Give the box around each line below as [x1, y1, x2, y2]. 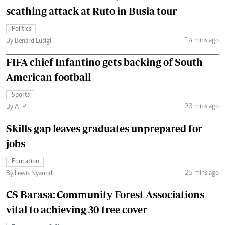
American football [6, 71, 91, 83]
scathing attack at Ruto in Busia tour [6, 5, 177, 17]
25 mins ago [184, 169, 219, 177]
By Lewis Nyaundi [6, 170, 54, 177]
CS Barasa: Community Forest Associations [6, 189, 204, 200]
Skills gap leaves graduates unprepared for [6, 123, 202, 134]
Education [12, 158, 39, 165]
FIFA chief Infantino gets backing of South [6, 56, 203, 68]
